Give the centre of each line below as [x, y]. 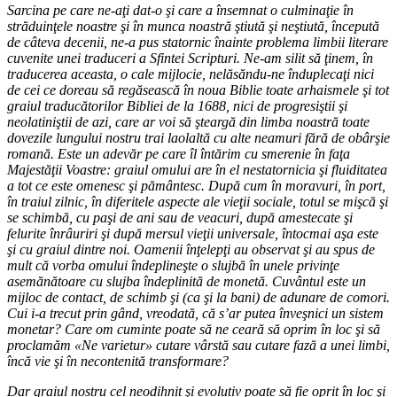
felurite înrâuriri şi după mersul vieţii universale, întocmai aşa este [193, 233]
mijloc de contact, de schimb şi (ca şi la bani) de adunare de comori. [198, 297]
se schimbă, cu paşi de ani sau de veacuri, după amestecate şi [180, 217]
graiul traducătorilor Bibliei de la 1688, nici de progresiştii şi [177, 105]
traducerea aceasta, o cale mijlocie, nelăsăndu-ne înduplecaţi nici [191, 74]
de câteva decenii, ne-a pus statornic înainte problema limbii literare [198, 42]
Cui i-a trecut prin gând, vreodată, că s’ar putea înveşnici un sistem [195, 313]
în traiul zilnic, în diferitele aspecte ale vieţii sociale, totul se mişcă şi [198, 201]
